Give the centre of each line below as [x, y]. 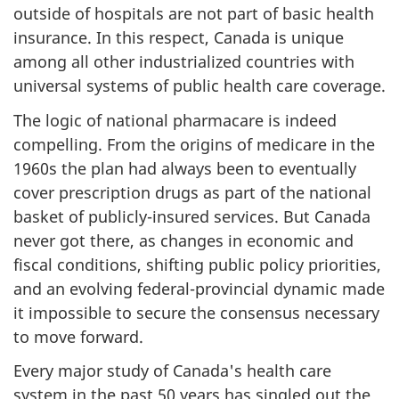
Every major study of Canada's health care [172, 370]
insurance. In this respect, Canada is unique [179, 37]
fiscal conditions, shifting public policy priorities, [197, 264]
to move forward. [78, 336]
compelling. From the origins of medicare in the [194, 144]
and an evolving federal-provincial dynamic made [199, 288]
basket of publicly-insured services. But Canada [192, 216]
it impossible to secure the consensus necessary [196, 312]
